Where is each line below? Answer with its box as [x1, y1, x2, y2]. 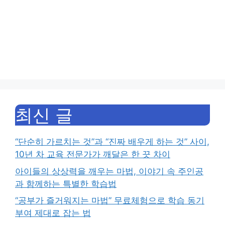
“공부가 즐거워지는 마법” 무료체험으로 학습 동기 [15, 195, 204, 206]
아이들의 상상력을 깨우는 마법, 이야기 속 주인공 [15, 166, 203, 176]
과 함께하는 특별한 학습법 [15, 178, 117, 189]
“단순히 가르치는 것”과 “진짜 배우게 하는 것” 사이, [15, 137, 209, 147]
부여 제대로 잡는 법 [15, 208, 91, 218]
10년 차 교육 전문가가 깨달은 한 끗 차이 [15, 149, 170, 160]
